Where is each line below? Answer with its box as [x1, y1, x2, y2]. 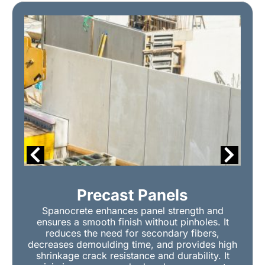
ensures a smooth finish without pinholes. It [36, 216, 229, 228]
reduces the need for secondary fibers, [46, 227, 219, 240]
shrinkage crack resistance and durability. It [35, 250, 230, 262]
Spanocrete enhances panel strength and [41, 205, 224, 217]
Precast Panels [77, 186, 188, 205]
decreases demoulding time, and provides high [28, 238, 237, 251]
